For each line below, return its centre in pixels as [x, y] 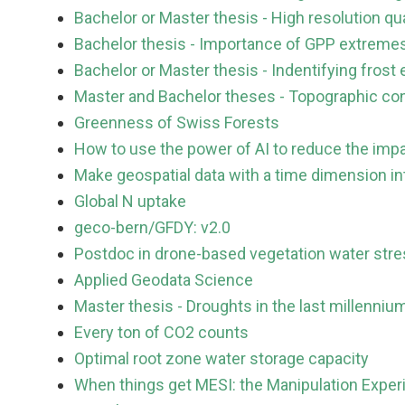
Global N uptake [130, 202]
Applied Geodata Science [164, 280]
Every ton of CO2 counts [161, 333]
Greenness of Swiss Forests [177, 123]
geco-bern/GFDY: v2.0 [152, 228]
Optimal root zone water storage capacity [221, 359]
